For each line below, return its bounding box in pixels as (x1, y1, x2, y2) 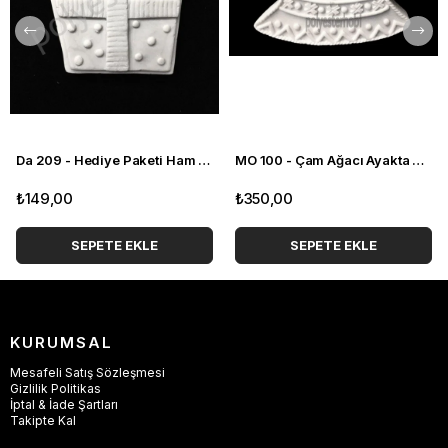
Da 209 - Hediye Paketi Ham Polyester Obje (198, 151, 211, 168)
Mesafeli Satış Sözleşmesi (10, 364, 165, 380)
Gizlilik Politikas (10, 380, 101, 396)
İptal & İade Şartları (10, 396, 118, 412)
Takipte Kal (10, 412, 76, 428)
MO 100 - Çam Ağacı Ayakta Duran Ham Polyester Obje (412, 151, 425, 168)
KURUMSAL (10, 332, 113, 352)
